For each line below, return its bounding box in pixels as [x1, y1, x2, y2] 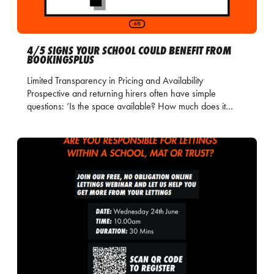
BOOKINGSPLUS [27, 53, 97, 67]
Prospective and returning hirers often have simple [27, 87, 216, 100]
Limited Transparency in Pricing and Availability [27, 75, 206, 87]
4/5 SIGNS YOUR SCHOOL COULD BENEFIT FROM [27, 43, 231, 58]
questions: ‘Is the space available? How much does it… [27, 100, 233, 113]
